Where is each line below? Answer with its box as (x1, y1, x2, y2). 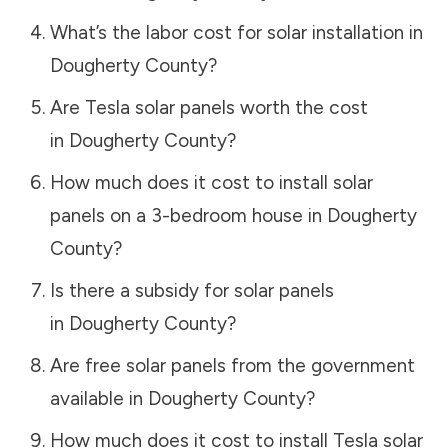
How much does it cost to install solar (49, 170, 373, 194)
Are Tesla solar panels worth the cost (49, 95, 368, 119)
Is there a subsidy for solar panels (49, 278, 334, 302)
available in (49, 386, 148, 410)
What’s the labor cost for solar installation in (49, 20, 423, 44)
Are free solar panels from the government (49, 353, 415, 377)
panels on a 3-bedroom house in (49, 203, 327, 227)
